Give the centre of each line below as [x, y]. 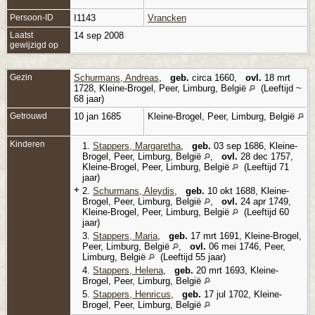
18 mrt [276, 77]
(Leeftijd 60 [264, 212]
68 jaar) [90, 98]
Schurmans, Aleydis [134, 191]
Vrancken [167, 18]
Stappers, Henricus [132, 294]
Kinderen [28, 144]
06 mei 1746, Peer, [246, 246]
